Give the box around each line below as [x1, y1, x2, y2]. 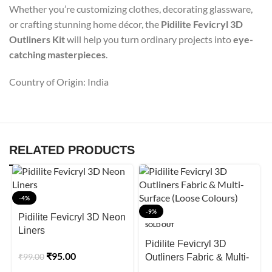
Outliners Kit [9, 33, 65, 46]
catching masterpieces [9, 49, 106, 61]
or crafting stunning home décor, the [9, 18, 161, 30]
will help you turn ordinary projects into [65, 33, 233, 46]
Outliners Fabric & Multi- [144, 252, 249, 263]
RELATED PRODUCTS [9, 143, 135, 157]
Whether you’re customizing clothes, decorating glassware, [9, 3, 253, 15]
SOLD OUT [144, 221, 174, 229]
